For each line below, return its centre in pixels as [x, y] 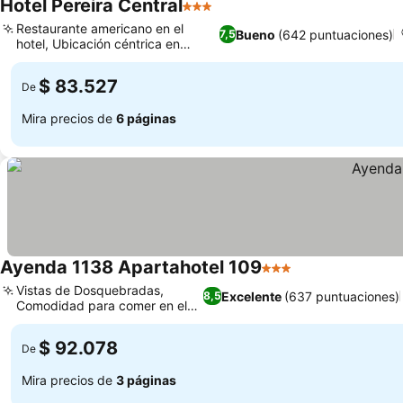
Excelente [251, 296]
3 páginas [146, 380]
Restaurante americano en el [100, 28]
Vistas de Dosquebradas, [90, 290]
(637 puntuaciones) [341, 296]
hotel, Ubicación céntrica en [98, 44]
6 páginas [146, 118]
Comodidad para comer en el [102, 305]
